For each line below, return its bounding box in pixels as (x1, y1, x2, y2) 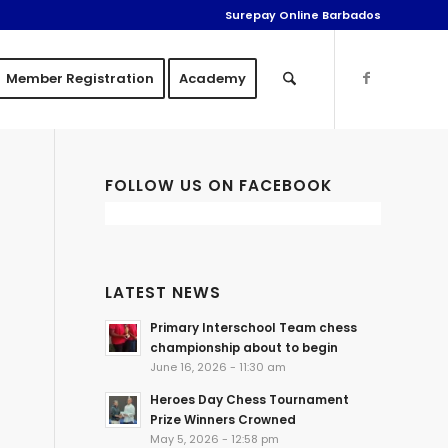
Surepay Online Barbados (225, 7, 381, 23)
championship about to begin (150, 340, 339, 356)
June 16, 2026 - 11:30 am (150, 360, 287, 375)
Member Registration (5, 69, 154, 88)
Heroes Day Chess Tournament (150, 392, 350, 408)
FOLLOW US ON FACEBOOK (105, 175, 333, 196)
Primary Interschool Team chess (150, 320, 358, 336)
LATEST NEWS (105, 282, 222, 303)
